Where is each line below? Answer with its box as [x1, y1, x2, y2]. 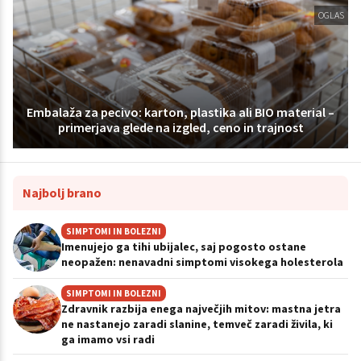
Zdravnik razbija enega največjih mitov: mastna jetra [61, 301, 341, 316]
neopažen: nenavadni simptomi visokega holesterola [61, 254, 343, 269]
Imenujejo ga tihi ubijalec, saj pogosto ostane [61, 239, 306, 254]
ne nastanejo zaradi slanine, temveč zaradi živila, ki [61, 316, 333, 331]
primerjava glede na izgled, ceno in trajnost [57, 118, 304, 135]
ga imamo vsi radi [61, 331, 155, 346]
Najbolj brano [23, 184, 102, 201]
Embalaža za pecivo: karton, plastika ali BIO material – [27, 103, 334, 120]
